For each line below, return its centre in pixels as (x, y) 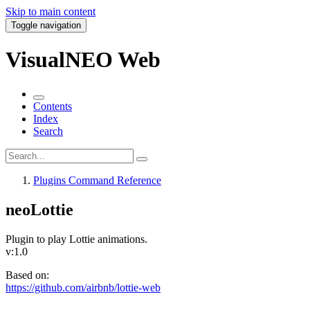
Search (48, 131)
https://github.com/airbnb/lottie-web (83, 287)
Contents (53, 106)
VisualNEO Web (83, 60)
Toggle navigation (46, 25)
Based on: (27, 275)
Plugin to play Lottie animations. (76, 239)
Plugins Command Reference (97, 180)
